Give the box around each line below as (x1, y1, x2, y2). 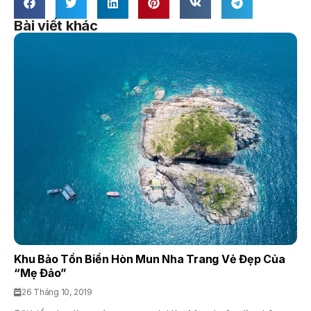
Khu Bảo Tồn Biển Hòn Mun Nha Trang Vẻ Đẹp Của (14, 251, 285, 266)
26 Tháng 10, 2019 (21, 286, 92, 297)
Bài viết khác (14, 17, 99, 35)
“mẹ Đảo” (14, 265, 67, 280)
